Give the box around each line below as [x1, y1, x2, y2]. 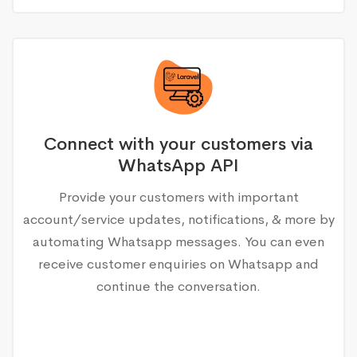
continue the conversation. [96, 277, 261, 295]
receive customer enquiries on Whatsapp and [38, 255, 319, 273]
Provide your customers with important [58, 188, 299, 206]
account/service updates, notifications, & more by [22, 210, 335, 228]
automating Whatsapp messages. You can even [33, 233, 324, 250]
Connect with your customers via [44, 132, 313, 155]
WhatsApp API [118, 154, 239, 177]
